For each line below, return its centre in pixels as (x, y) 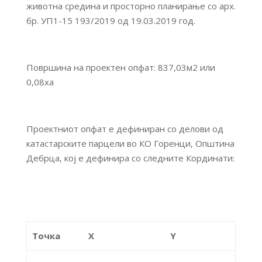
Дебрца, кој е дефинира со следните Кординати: (130, 158)
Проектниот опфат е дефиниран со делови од (125, 128)
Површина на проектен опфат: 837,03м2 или (120, 67)
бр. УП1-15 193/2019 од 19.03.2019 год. (111, 20)
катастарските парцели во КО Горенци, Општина (130, 143)
